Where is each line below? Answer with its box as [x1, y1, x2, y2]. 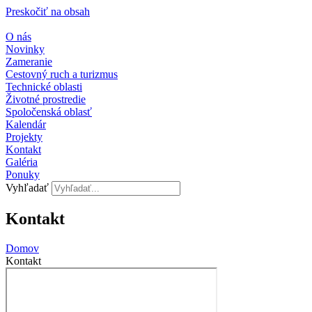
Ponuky [6, 169, 40, 180]
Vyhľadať [6, 182, 49, 194]
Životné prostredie [6, 93, 86, 105]
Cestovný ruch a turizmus [6, 68, 118, 80]
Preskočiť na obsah [6, 6, 90, 17]
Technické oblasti [6, 81, 82, 93]
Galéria [6, 156, 38, 168]
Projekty [6, 131, 42, 143]
